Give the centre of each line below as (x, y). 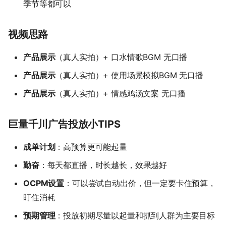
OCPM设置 (44, 183)
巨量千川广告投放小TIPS (64, 124)
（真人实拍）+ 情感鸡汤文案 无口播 (120, 93)
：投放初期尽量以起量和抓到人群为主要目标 (135, 215)
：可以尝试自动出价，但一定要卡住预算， (140, 183)
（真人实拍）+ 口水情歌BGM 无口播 (121, 57)
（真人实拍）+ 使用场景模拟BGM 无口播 (129, 75)
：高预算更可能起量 (91, 147)
